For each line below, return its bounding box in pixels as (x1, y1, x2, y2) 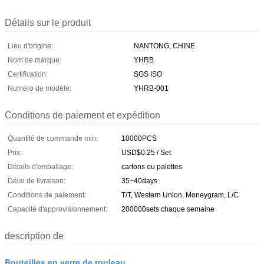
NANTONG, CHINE (134, 41, 195, 50)
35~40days (121, 176, 157, 185)
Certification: (8, 70, 48, 78)
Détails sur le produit (5, 17, 91, 28)
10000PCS (121, 134, 157, 143)
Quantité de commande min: (8, 134, 98, 143)
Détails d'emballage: (8, 162, 73, 171)
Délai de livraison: (8, 176, 65, 185)
